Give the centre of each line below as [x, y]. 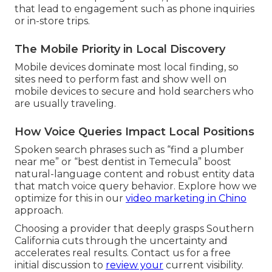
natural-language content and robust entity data [134, 174]
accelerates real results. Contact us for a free [123, 253]
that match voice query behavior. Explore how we [136, 186]
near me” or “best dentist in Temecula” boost [123, 162]
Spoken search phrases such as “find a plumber [129, 150]
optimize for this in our [70, 199]
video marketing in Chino [186, 199]
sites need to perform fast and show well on [121, 80]
